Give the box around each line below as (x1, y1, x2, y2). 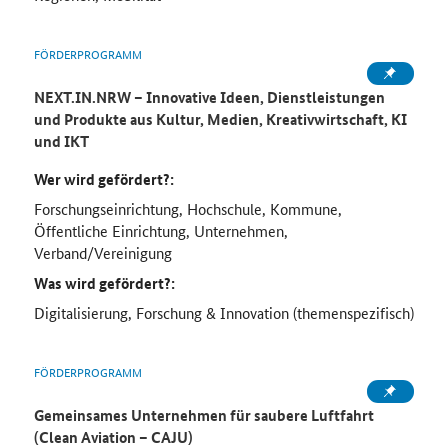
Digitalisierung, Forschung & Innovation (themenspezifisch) (33, 302, 414, 324)
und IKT (33, 130, 89, 153)
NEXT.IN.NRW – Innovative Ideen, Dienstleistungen (33, 86, 385, 109)
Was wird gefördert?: (33, 272, 175, 295)
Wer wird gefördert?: (33, 168, 174, 191)
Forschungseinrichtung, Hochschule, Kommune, (33, 198, 342, 220)
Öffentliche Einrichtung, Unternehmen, (33, 220, 288, 242)
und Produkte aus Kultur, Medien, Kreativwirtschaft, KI (33, 108, 407, 131)
